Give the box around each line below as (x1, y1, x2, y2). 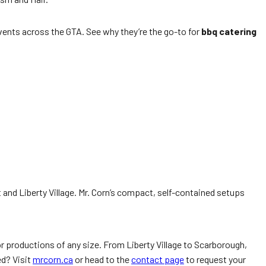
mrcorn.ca (33, 254, 73, 265)
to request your (184, 254, 246, 265)
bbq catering (201, 26, 256, 37)
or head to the (73, 254, 131, 265)
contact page (131, 254, 184, 265)
